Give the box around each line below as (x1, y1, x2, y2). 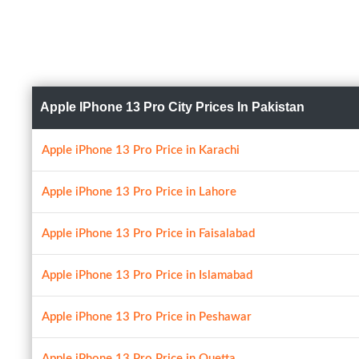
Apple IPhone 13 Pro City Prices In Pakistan (40, 100, 305, 114)
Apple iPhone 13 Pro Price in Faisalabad (42, 228, 255, 240)
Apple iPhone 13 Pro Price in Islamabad (42, 269, 252, 281)
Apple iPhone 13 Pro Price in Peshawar (42, 311, 252, 323)
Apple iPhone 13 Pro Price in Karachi (42, 144, 240, 156)
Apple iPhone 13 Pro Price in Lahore (42, 186, 236, 198)
